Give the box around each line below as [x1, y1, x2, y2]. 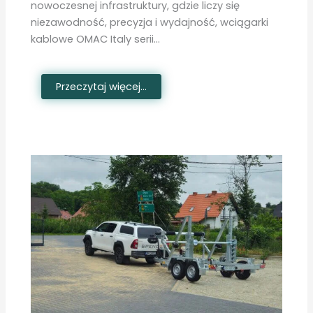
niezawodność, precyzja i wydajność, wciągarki [31, 15, 269, 29]
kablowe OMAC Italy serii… [31, 31, 161, 46]
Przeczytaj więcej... [56, 80, 147, 94]
